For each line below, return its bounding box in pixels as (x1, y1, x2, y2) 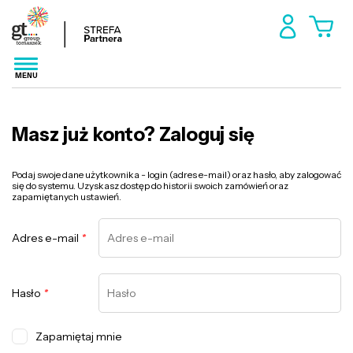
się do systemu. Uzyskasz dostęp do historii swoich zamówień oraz (12, 180, 288, 191)
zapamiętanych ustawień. (12, 191, 121, 203)
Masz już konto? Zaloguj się (12, 123, 255, 146)
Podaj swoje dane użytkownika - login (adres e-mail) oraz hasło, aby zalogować (12, 169, 341, 180)
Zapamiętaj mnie (35, 329, 122, 344)
